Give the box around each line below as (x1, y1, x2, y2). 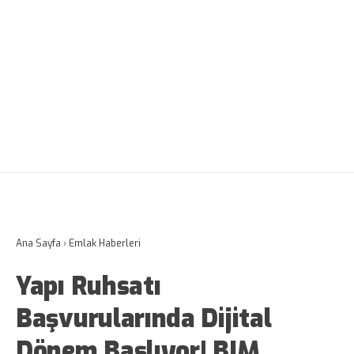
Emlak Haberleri (69, 237, 141, 250)
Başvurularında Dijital (16, 302, 272, 336)
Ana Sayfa (16, 237, 61, 250)
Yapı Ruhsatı (16, 269, 161, 303)
